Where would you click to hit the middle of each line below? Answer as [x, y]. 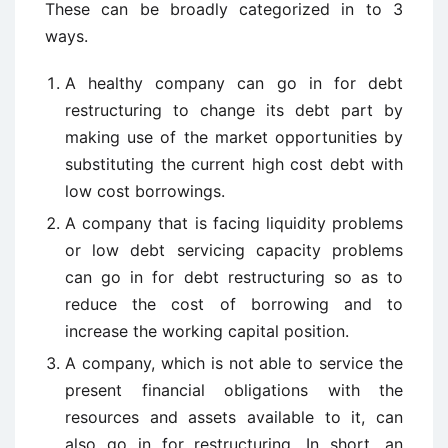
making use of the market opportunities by [234, 137]
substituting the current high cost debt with [234, 164]
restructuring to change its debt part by [234, 110]
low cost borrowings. [145, 191]
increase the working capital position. [207, 331]
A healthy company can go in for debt [234, 83]
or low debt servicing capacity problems [234, 250]
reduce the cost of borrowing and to [234, 304]
